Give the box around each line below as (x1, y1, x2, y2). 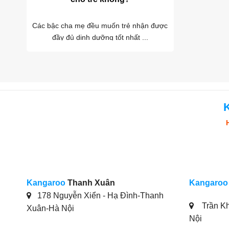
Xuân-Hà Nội (27, 203, 74, 213)
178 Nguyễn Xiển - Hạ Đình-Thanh (37, 191, 164, 200)
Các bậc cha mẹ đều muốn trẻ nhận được (32, 21, 168, 30)
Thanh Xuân (65, 178, 115, 187)
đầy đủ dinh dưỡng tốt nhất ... (52, 33, 148, 42)
